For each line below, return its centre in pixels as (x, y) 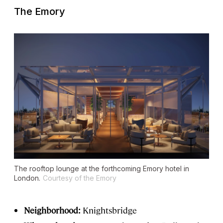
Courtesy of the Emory (80, 178)
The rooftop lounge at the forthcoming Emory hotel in (102, 168)
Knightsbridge (110, 210)
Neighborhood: (53, 210)
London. (27, 178)
